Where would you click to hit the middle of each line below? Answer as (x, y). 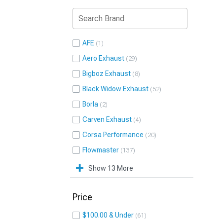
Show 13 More (111, 168)
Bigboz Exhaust (107, 74)
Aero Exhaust (103, 58)
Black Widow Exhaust (115, 89)
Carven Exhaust (107, 119)
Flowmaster (101, 150)
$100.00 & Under (108, 215)
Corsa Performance (113, 135)
